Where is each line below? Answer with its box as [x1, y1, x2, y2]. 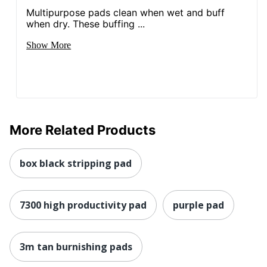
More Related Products [10, 122, 156, 138]
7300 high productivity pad [20, 198, 147, 212]
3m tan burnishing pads [20, 240, 132, 253]
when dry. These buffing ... [26, 17, 145, 30]
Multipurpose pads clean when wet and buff [26, 6, 225, 18]
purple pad [173, 198, 224, 212]
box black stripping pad [20, 156, 132, 170]
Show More [26, 39, 72, 50]
